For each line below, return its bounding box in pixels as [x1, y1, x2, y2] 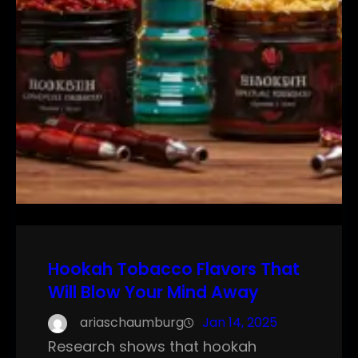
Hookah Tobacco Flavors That [48, 257, 300, 281]
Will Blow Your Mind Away [48, 280, 259, 304]
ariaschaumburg [80, 313, 184, 332]
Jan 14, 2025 [202, 313, 277, 332]
